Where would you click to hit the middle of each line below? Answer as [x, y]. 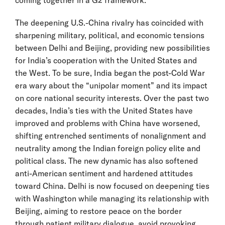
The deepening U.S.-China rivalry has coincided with [109, 22]
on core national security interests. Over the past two [112, 98]
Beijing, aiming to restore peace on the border [98, 211]
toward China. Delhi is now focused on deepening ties [112, 186]
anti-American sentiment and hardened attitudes [104, 173]
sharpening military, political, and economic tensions [110, 35]
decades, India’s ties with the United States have [104, 110]
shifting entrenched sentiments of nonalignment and [110, 135]
